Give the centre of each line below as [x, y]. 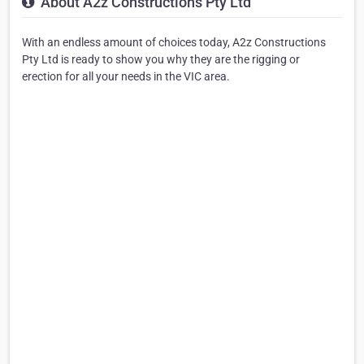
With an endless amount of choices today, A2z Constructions [174, 42]
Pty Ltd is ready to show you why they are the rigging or [161, 59]
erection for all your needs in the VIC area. [126, 76]
